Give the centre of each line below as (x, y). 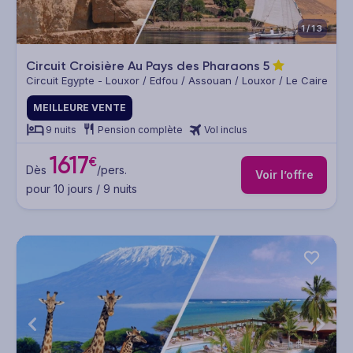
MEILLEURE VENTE (80, 108)
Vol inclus (226, 130)
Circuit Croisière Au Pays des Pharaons (145, 66)
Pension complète (140, 130)
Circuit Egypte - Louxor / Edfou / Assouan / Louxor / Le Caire (177, 81)
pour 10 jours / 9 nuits (82, 188)
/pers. (111, 169)
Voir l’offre (284, 175)
